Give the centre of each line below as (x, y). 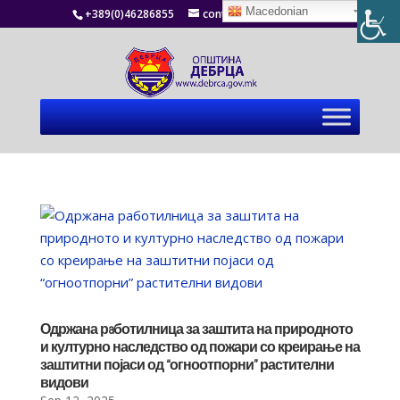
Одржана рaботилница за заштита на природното (196, 329)
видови (64, 383)
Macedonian (275, 11)
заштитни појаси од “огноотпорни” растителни (187, 365)
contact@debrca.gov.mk (265, 14)
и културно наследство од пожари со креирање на (200, 347)
